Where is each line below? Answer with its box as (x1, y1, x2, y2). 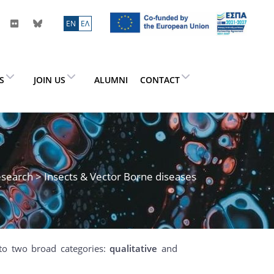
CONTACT (140, 73, 180, 86)
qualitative (109, 242, 161, 254)
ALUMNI (94, 73, 128, 86)
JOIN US (33, 73, 65, 86)
